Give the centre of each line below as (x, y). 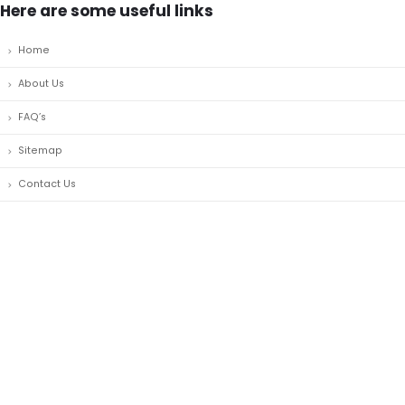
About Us (41, 84)
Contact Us (47, 184)
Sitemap (40, 151)
